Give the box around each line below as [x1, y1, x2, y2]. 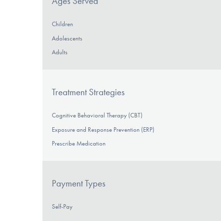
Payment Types [52, 177, 106, 189]
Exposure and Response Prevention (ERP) [52, 125, 155, 133]
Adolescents [52, 34, 83, 42]
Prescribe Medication [52, 140, 106, 147]
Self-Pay [52, 202, 73, 210]
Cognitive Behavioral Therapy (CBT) [52, 111, 143, 119]
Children [52, 20, 74, 28]
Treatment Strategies [52, 86, 125, 98]
